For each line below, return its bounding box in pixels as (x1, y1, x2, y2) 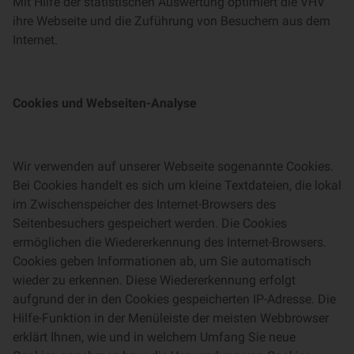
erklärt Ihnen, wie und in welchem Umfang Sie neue (13, 330, 296, 345)
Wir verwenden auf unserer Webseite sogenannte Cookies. (13, 159, 333, 174)
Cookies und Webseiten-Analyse (13, 96, 197, 111)
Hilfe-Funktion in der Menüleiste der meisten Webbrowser (13, 311, 329, 326)
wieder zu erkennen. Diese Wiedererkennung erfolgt (13, 273, 296, 288)
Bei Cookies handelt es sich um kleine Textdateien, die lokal (13, 178, 341, 193)
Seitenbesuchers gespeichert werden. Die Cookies (13, 216, 287, 231)
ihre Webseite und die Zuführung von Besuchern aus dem (13, 13, 330, 28)
